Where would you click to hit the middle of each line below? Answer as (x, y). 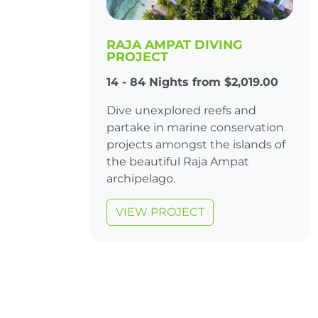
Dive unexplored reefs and (181, 110)
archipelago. (141, 178)
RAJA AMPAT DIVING (175, 44)
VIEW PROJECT (160, 212)
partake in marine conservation (195, 127)
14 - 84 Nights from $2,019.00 (192, 82)
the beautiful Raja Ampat (178, 161)
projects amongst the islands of (196, 144)
